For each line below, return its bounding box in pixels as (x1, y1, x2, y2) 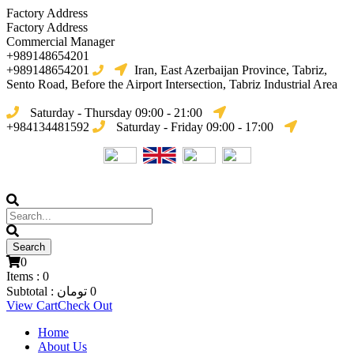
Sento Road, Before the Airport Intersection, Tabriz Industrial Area (6, 77, 337, 91)
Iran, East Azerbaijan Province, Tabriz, (131, 63, 327, 77)
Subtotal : (6, 284, 57, 298)
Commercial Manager (6, 35, 115, 48)
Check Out (58, 299, 112, 312)
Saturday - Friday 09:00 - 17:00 (113, 120, 277, 134)
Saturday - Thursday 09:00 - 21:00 (27, 106, 205, 119)
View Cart (6, 299, 58, 312)
